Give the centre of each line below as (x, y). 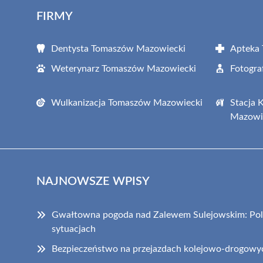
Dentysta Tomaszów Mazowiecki (118, 48)
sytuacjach (74, 229)
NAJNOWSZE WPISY (93, 181)
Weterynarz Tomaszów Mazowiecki (124, 68)
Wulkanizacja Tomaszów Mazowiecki (127, 102)
